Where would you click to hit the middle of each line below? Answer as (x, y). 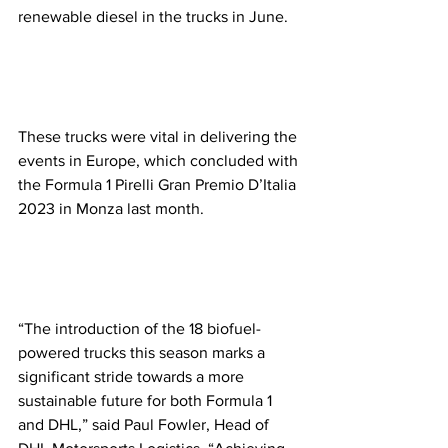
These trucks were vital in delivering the (159, 136)
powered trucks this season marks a (143, 352)
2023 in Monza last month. (115, 208)
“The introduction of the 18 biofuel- (139, 328)
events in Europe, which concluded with (160, 160)
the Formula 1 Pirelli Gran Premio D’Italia (159, 184)
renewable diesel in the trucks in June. (155, 16)
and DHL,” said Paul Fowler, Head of (145, 424)
